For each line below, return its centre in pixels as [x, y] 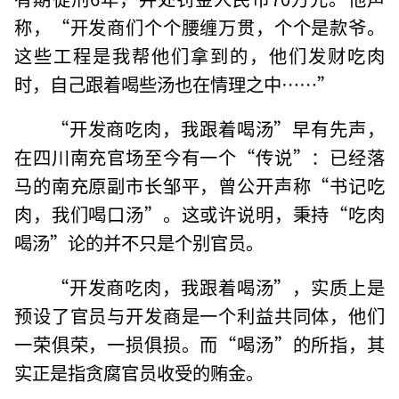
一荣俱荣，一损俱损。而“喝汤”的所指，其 [199, 343]
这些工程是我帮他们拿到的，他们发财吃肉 [199, 55]
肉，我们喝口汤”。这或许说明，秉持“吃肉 [199, 213]
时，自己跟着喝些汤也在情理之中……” [175, 83]
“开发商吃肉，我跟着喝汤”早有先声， [217, 128]
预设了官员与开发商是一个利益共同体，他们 [199, 315]
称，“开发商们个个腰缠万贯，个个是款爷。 [199, 26]
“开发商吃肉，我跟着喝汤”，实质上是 [217, 286]
